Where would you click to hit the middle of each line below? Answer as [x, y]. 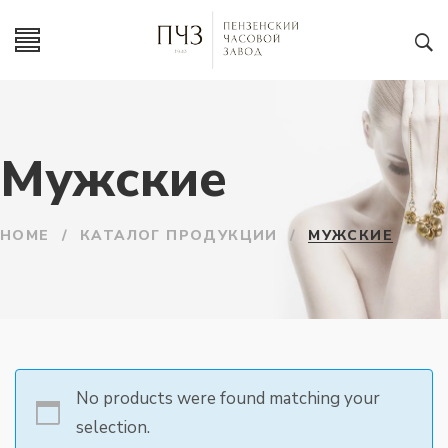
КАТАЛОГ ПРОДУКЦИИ [179, 235]
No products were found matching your [227, 398]
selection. [112, 427]
